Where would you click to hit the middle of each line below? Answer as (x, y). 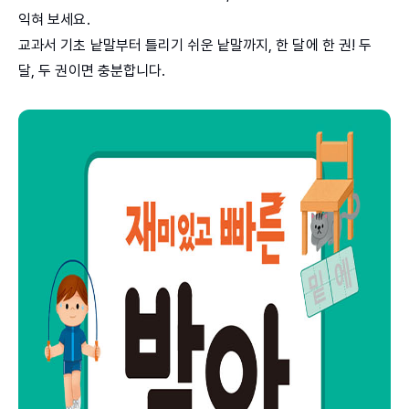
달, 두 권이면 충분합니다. (92, 71)
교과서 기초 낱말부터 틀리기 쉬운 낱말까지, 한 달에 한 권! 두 (195, 45)
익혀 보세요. (56, 20)
